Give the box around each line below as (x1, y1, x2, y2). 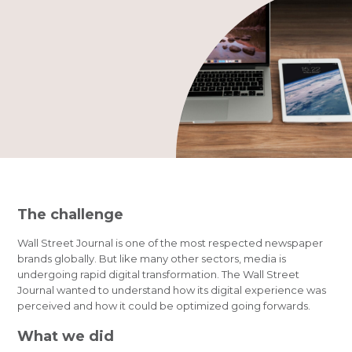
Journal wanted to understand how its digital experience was (17, 283, 327, 296)
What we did (17, 328, 115, 346)
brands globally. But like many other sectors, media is (17, 251, 287, 265)
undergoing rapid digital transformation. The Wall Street (17, 267, 300, 280)
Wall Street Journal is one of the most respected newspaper (17, 236, 324, 249)
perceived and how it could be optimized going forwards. (17, 299, 311, 312)
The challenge (17, 205, 124, 223)
